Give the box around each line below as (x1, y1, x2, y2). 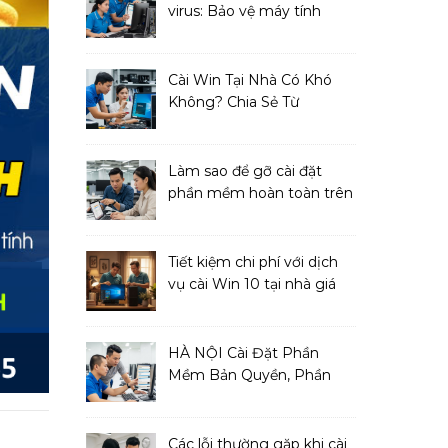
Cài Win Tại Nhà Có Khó (168, 71, 332, 89)
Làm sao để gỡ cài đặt (168, 162, 322, 180)
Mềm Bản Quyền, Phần (168, 366, 331, 384)
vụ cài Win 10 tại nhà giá (168, 275, 336, 293)
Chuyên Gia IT (168, 115, 265, 133)
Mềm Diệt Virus (168, 388, 276, 406)
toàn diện (168, 24, 233, 42)
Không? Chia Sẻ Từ (168, 93, 299, 111)
